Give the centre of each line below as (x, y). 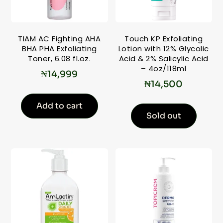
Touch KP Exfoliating (164, 39)
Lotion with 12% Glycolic (164, 49)
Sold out (164, 115)
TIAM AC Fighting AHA (59, 39)
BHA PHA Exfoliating (59, 49)
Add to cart (59, 106)
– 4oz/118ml (164, 69)
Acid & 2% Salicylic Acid (164, 59)
